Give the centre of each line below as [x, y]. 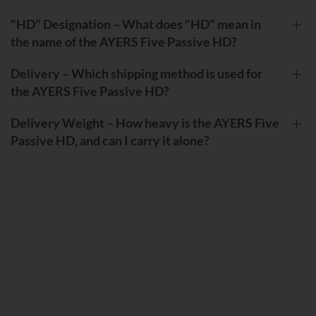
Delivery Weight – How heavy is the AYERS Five [145, 123]
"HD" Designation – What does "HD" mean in [136, 24]
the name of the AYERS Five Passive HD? [124, 42]
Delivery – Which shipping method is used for [136, 74]
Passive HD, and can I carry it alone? [110, 141]
